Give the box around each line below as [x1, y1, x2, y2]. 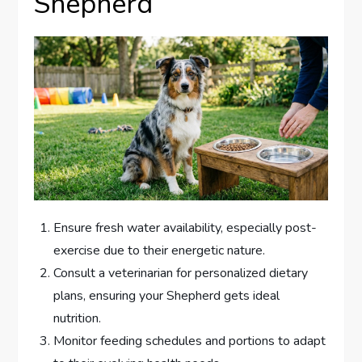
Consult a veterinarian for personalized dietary [53, 263, 309, 282]
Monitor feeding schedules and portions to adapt [53, 331, 326, 350]
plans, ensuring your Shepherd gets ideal [53, 286, 280, 305]
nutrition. [53, 309, 102, 327]
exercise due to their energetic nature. [53, 241, 266, 259]
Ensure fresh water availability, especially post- [53, 218, 318, 237]
